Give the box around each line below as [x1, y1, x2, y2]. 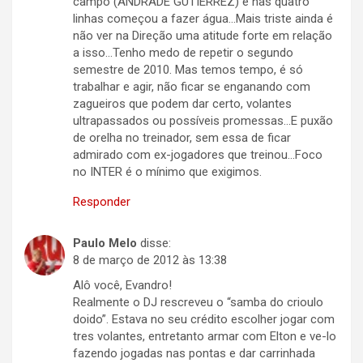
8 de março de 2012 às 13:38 [73, 253, 227, 268]
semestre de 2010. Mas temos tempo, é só [73, 62, 303, 78]
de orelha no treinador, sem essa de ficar [73, 130, 291, 146]
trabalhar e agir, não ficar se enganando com [73, 79, 310, 95]
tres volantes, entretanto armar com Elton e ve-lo [73, 329, 336, 344]
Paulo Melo [73, 236, 137, 251]
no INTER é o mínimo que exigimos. [73, 164, 262, 180]
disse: [140, 236, 171, 251]
